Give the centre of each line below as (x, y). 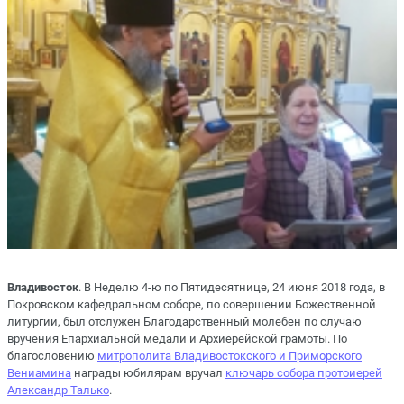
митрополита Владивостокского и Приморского (230, 355)
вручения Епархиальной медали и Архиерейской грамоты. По (177, 338)
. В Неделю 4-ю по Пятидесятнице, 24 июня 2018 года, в (232, 287)
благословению (52, 355)
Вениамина (39, 372)
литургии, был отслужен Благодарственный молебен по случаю (184, 321)
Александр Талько (58, 390)
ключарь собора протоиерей (304, 372)
